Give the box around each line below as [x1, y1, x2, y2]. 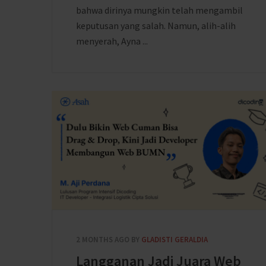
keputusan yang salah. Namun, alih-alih [76, 20, 236, 31]
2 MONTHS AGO [76, 235, 129, 245]
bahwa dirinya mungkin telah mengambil [76, 4, 243, 16]
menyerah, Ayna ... [76, 35, 148, 47]
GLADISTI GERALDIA [141, 235, 208, 245]
